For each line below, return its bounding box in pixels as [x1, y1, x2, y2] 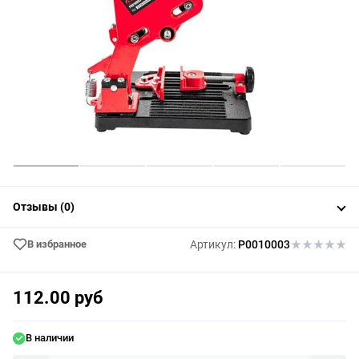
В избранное [27, 237, 87, 250]
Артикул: [190, 237, 236, 251]
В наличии [26, 331, 74, 344]
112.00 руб [13, 287, 104, 308]
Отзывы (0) [13, 200, 75, 213]
